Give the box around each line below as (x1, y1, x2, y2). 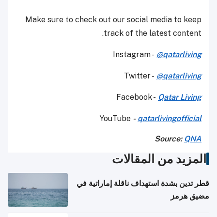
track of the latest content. (104, 28, 201, 38)
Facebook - (116, 92, 158, 102)
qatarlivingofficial (138, 113, 201, 123)
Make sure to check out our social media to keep (25, 15, 201, 24)
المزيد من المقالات (112, 151, 206, 166)
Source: (155, 134, 184, 143)
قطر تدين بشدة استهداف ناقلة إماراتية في (77, 178, 209, 188)
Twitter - (124, 71, 156, 80)
